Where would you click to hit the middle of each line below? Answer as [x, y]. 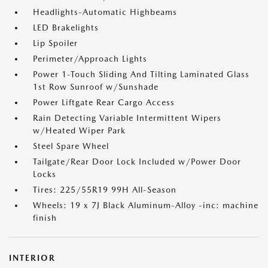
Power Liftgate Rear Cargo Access [104, 103]
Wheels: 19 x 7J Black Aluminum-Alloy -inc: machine [146, 205]
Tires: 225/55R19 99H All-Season [105, 190]
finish [45, 218]
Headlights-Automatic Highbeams [105, 12]
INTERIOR [32, 258]
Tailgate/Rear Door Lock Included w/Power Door [137, 162]
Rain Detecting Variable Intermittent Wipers [127, 118]
